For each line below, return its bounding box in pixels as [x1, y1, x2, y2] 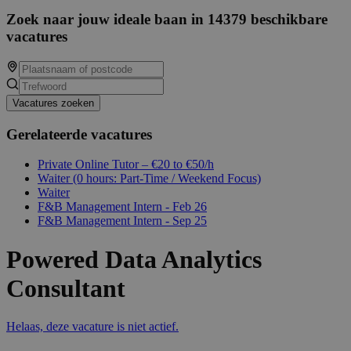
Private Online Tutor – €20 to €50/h [38, 157, 214, 172]
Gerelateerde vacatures [6, 125, 152, 143]
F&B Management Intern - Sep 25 [38, 214, 207, 228]
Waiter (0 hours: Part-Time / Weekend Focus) [38, 172, 261, 186]
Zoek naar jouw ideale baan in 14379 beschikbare [6, 11, 327, 28]
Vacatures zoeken [13, 96, 94, 109]
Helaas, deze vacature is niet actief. [6, 320, 179, 334]
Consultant [6, 273, 125, 302]
